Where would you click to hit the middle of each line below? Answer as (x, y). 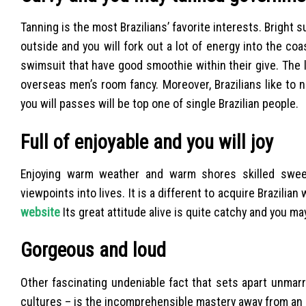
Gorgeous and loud (93, 250)
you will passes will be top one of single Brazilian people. (159, 104)
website (40, 212)
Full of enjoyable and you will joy (147, 142)
